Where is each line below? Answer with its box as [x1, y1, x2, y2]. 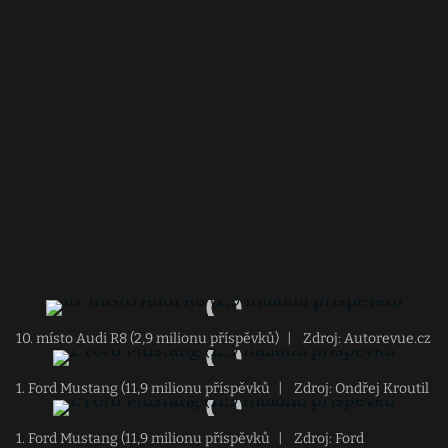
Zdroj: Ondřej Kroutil [291, 380, 429, 397]
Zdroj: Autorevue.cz [300, 330, 431, 347]
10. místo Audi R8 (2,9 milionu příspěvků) [16, 330, 279, 347]
